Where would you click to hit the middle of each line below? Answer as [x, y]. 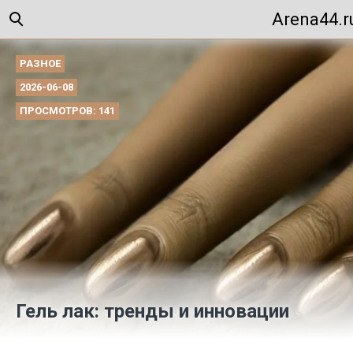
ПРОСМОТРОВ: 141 [67, 111]
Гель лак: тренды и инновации [152, 311]
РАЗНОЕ [40, 63]
